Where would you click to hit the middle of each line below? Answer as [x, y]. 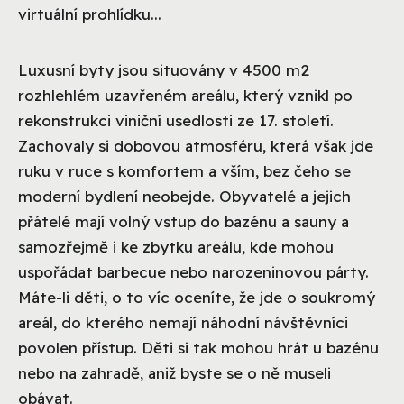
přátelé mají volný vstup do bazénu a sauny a [184, 221]
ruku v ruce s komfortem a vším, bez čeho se [184, 170]
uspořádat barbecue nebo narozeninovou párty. [193, 271]
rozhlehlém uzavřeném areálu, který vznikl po [185, 95]
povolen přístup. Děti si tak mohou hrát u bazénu [198, 347]
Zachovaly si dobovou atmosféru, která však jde [196, 145]
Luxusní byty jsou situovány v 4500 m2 [164, 69]
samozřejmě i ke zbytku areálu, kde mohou [176, 246]
